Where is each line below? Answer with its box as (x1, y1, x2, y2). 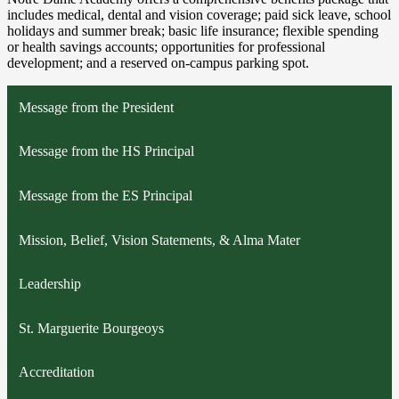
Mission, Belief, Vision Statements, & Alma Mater (18, 232, 300, 248)
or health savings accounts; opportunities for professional (7, 38, 325, 54)
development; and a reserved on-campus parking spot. (7, 54, 309, 70)
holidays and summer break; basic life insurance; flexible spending (7, 22, 379, 38)
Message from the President (18, 99, 174, 115)
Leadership (18, 276, 81, 292)
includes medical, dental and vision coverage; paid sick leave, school (7, 6, 391, 22)
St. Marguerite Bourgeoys (18, 320, 164, 336)
